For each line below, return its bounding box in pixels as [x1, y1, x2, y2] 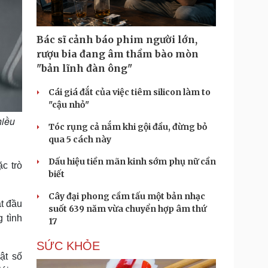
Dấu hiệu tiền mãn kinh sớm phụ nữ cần [48, 156, 216, 167]
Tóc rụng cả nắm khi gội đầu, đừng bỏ [48, 121, 207, 132]
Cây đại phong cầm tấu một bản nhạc [48, 191, 205, 202]
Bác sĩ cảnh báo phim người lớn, [36, 33, 197, 45]
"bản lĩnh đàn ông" [36, 62, 132, 74]
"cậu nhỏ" [48, 99, 89, 110]
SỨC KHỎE [36, 239, 100, 252]
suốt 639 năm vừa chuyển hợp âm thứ [48, 203, 206, 214]
